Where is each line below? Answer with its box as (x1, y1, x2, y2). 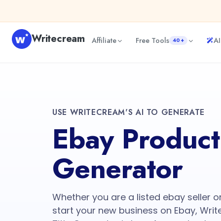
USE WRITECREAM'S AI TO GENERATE (52, 107, 205, 118)
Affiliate (92, 35, 116, 45)
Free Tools (136, 35, 169, 45)
